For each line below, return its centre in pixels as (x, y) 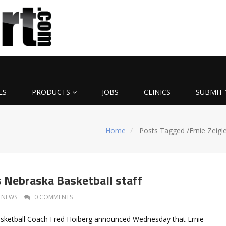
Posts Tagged (162, 130)
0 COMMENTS (53, 197)
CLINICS (157, 92)
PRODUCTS (51, 92)
